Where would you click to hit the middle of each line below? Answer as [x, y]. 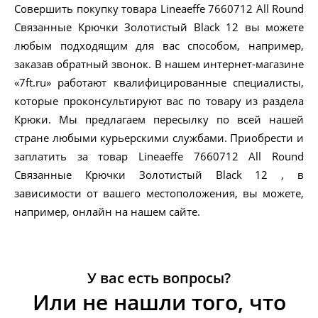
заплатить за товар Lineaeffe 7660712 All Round [159, 157]
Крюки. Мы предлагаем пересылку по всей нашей [159, 120]
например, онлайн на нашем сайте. [107, 212]
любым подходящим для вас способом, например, [159, 46]
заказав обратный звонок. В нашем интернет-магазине [159, 64]
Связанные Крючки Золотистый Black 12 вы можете [159, 27]
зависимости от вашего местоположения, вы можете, [159, 193]
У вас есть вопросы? [159, 278]
